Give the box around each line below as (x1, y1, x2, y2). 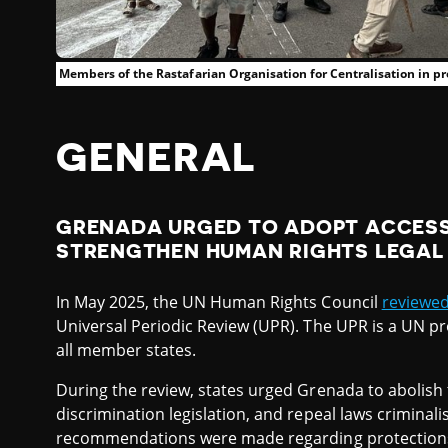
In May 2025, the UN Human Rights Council (56, 290, 382, 313)
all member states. (56, 338, 197, 361)
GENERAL (56, 138, 257, 178)
